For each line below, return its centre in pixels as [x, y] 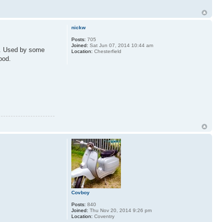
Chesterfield [107, 51]
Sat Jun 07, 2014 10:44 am [120, 45]
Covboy [80, 193]
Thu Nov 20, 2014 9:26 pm [120, 211]
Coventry [103, 217]
